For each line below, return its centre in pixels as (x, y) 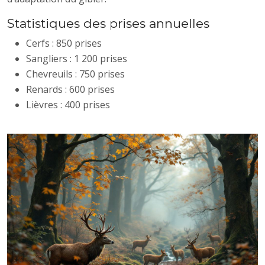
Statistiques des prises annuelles (108, 23)
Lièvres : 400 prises (68, 104)
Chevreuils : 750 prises (75, 74)
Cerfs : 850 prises (64, 43)
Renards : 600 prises (70, 89)
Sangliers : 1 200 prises (77, 58)
